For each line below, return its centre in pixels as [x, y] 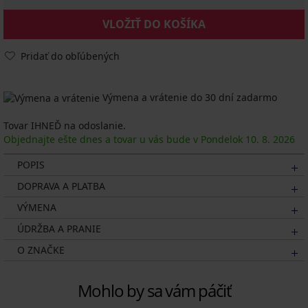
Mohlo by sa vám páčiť [154, 291]
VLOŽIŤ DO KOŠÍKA [154, 24]
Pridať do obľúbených [70, 56]
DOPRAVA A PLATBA [61, 186]
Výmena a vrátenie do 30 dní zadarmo [188, 97]
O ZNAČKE [41, 250]
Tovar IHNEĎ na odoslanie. [65, 126]
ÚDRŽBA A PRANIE [59, 229]
